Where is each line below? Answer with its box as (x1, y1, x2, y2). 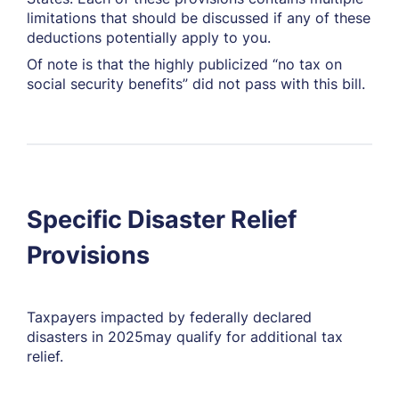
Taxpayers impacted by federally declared (27, 308, 312, 326)
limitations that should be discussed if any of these (27, 9, 370, 27)
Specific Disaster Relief (27, 205, 297, 234)
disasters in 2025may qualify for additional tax (27, 328, 343, 346)
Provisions (27, 240, 150, 270)
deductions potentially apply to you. (27, 28, 271, 46)
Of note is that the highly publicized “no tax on (27, 55, 342, 73)
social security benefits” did (27, 75, 218, 93)
